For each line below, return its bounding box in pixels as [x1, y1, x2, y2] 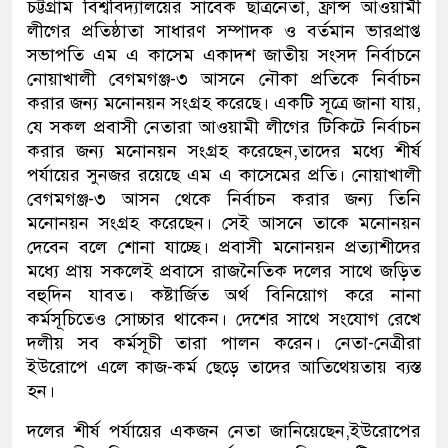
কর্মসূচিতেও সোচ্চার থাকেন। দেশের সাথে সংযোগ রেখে [27, 308, 421, 331]
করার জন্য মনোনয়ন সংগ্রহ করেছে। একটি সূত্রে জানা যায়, [27, 92, 421, 115]
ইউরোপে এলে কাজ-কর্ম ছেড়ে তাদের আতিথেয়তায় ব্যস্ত [27, 356, 421, 379]
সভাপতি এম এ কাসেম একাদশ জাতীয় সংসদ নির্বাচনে [27, 44, 421, 67]
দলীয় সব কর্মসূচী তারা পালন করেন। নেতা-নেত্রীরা [27, 332, 421, 355]
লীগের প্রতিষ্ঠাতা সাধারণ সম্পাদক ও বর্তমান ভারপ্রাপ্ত [27, 20, 421, 43]
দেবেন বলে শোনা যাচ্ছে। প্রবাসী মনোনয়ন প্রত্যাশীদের [27, 236, 421, 259]
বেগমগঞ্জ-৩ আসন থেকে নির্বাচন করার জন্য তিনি [27, 188, 421, 211]
